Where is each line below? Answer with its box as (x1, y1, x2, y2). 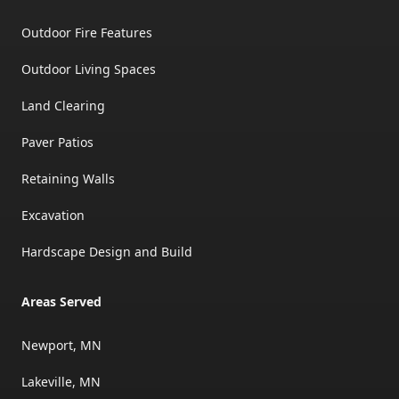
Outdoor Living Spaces (21, 61, 156, 78)
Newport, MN (21, 337, 102, 354)
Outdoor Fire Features (21, 24, 152, 42)
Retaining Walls (21, 170, 115, 188)
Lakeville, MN (21, 373, 101, 391)
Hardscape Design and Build (21, 243, 192, 261)
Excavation (21, 207, 85, 224)
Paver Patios (21, 134, 94, 151)
